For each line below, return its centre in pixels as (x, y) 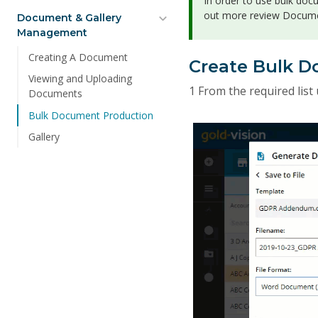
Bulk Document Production (91, 115)
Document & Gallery (69, 17)
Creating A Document (78, 57)
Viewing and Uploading (80, 79)
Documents (55, 94)
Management (52, 32)
